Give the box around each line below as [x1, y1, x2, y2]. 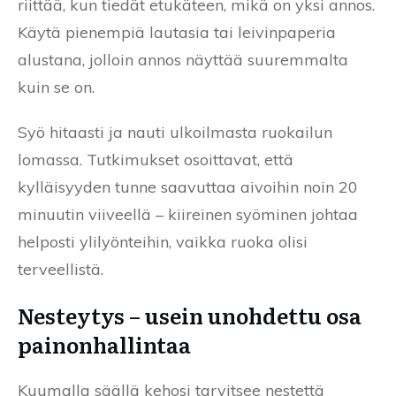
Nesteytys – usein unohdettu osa [18, 299, 362, 331]
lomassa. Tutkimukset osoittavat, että [18, 148, 293, 170]
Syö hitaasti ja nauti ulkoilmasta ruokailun [18, 121, 332, 142]
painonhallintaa [18, 328, 191, 360]
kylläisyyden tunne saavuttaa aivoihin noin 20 [18, 176, 358, 197]
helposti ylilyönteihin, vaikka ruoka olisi [18, 231, 308, 252]
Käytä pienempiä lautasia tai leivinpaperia [18, 21, 336, 42]
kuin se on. [18, 76, 95, 97]
